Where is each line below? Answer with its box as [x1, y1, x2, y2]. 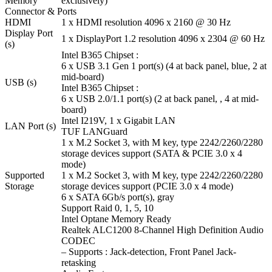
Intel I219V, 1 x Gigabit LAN [61, 115, 175, 126]
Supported [5, 170, 44, 181]
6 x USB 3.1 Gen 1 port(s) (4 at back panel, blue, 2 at [61, 61, 267, 72]
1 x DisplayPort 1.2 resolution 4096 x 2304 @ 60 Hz [61, 33, 265, 44]
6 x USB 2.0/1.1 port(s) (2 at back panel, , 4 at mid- [61, 93, 259, 104]
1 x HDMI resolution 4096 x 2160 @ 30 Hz [61, 17, 231, 28]
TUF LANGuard [61, 126, 127, 137]
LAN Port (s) [5, 121, 56, 132]
